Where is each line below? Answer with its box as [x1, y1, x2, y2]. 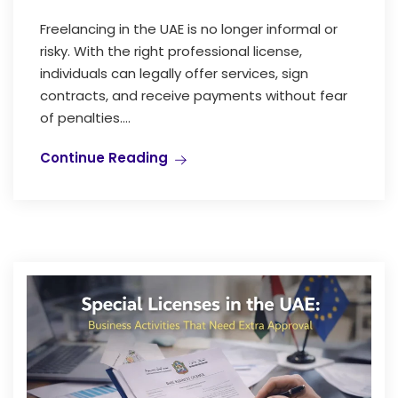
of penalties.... [40, 107, 131, 127]
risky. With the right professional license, [40, 41, 302, 60]
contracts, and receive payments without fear [40, 85, 347, 105]
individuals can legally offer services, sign [40, 63, 308, 83]
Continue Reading [40, 147, 168, 167]
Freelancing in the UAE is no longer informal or [40, 19, 338, 38]
